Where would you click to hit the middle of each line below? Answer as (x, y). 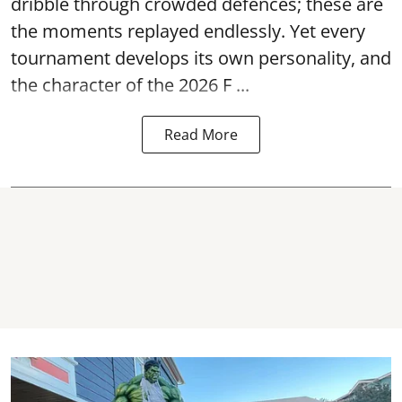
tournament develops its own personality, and (201, 58)
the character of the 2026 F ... (130, 85)
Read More (201, 135)
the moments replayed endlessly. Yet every (188, 31)
